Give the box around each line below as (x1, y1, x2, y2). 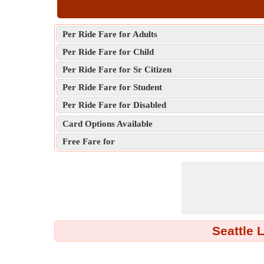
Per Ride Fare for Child (62, 47, 154, 57)
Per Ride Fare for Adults (62, 29, 157, 39)
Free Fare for (62, 137, 115, 146)
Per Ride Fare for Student (62, 82, 162, 92)
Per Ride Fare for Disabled (62, 100, 166, 110)
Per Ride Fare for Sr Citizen (62, 65, 171, 74)
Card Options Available (62, 119, 153, 128)
